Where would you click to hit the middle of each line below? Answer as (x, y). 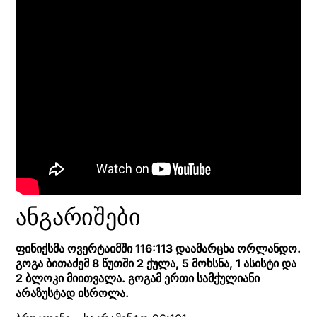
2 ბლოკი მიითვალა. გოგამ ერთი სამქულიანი (138, 278)
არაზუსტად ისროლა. (72, 293)
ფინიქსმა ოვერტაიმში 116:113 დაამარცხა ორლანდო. (158, 249)
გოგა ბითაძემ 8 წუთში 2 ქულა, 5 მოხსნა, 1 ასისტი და (156, 264)
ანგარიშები (78, 217)
